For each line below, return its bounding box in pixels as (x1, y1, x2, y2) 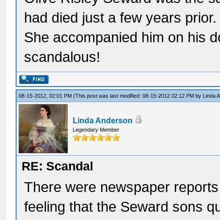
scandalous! (24, 49, 101, 65)
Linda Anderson (73, 116, 133, 125)
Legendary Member (73, 127, 120, 133)
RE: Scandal (22, 160, 94, 173)
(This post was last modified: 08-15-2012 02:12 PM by (73, 93, 203, 99)
